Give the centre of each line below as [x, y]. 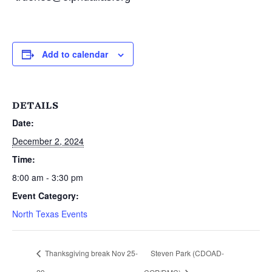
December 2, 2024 [48, 141]
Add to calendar [75, 54]
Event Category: [46, 196]
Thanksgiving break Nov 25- [90, 253]
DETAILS [36, 106]
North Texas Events [50, 214]
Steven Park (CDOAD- [188, 253]
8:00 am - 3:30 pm [48, 178]
